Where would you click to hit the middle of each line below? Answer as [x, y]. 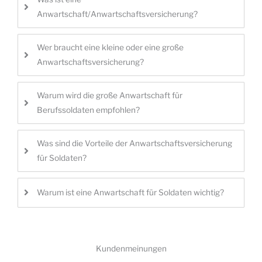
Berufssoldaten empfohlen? [88, 110]
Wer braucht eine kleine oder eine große [110, 48]
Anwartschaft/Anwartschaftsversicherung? [117, 14]
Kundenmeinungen [131, 249]
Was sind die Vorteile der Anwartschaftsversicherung [135, 144]
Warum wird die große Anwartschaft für [110, 96]
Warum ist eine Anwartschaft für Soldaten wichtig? [130, 193]
